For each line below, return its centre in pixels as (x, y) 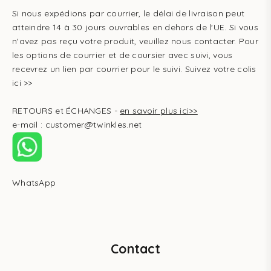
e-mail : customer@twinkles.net (77, 125)
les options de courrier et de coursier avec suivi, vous (122, 55)
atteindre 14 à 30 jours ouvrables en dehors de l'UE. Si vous (135, 27)
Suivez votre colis (220, 69)
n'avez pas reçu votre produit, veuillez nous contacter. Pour (135, 41)
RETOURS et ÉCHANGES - (66, 111)
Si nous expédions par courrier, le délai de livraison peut (129, 13)
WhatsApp (34, 183)
